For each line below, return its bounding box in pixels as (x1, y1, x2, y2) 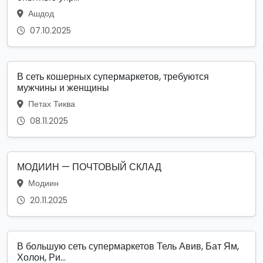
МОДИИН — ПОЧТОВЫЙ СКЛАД (17, 160, 161, 174)
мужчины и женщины (17, 81, 109, 95)
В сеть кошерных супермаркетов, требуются (17, 70, 209, 84)
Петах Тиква (26, 98, 75, 110)
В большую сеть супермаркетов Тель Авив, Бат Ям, (17, 240, 239, 254)
